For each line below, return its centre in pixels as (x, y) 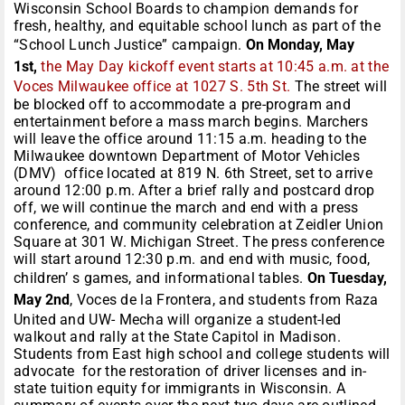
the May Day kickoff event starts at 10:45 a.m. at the (215, 67)
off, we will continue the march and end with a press (186, 208)
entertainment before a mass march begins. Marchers (191, 122)
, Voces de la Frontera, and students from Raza (224, 300)
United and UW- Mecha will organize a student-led (178, 320)
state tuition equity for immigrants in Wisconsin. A (180, 389)
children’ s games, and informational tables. (160, 278)
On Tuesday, (347, 278)
